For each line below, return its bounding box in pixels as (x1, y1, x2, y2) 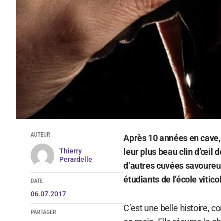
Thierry (59, 147, 82, 155)
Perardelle (59, 155, 92, 163)
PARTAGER (30, 208, 56, 216)
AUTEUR (30, 131, 50, 138)
